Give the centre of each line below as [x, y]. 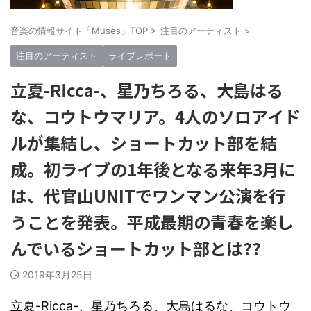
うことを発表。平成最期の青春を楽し [152, 222]
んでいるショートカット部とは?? [136, 248]
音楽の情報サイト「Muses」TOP [79, 31]
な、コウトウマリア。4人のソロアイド [155, 116]
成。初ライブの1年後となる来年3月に [153, 169]
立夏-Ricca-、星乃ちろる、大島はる [147, 90]
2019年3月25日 [57, 275]
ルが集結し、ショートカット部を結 [144, 143]
